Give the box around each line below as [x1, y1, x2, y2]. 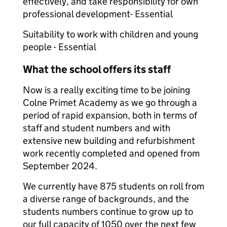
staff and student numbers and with [23, 122, 170, 134]
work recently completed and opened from [23, 147, 200, 159]
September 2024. [23, 160, 97, 172]
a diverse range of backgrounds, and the [23, 193, 189, 205]
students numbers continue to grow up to [23, 206, 193, 217]
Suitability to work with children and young [23, 28, 198, 40]
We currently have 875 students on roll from [23, 180, 204, 192]
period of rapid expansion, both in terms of [23, 109, 197, 121]
